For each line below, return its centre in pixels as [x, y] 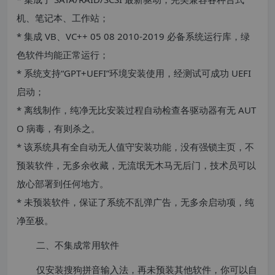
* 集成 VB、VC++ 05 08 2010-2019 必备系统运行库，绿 [133, 36]
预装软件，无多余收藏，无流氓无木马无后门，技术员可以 [136, 165]
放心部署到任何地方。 [63, 184]
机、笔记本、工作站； [63, 18]
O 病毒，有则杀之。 [58, 128]
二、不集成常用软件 [78, 245]
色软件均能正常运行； [63, 55]
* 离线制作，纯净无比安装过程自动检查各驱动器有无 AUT [136, 110]
